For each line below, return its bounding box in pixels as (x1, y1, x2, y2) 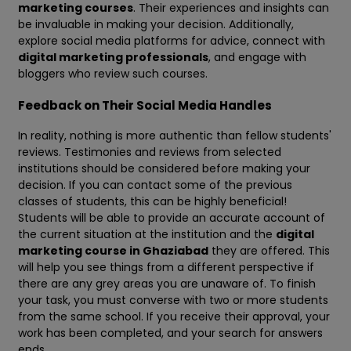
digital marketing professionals (18, 49, 208, 66)
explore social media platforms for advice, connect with (18, 33, 325, 49)
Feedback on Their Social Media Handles (18, 97, 272, 114)
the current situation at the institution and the (18, 226, 276, 243)
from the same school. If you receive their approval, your (18, 309, 330, 325)
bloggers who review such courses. (18, 66, 208, 82)
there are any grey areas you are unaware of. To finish (18, 276, 316, 292)
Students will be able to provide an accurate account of (18, 210, 325, 226)
